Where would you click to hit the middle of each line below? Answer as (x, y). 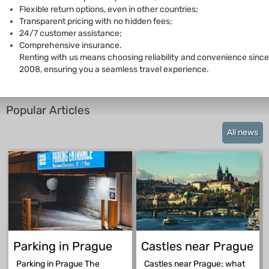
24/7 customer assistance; (71, 33)
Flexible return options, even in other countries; (109, 9)
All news (243, 132)
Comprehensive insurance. (71, 45)
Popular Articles (48, 110)
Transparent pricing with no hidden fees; (96, 21)
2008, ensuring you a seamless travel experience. (114, 69)
